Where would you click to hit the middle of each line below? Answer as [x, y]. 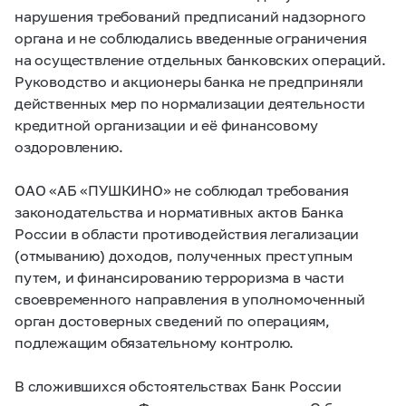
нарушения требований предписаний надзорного [190, 16]
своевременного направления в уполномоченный [190, 299]
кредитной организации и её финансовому [166, 125]
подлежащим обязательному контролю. [155, 342]
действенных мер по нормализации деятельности [190, 103]
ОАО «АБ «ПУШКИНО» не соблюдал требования [182, 190]
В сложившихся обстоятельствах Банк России [178, 386]
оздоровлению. [69, 146]
